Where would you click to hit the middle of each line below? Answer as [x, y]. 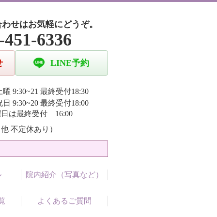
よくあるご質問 [65, 201]
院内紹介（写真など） [65, 175]
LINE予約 [70, 63]
